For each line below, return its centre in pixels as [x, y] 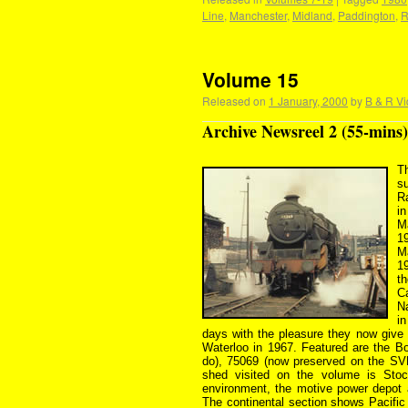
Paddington [367, 15]
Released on [234, 101]
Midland [312, 15]
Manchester [258, 15]
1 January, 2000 [308, 101]
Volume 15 [250, 79]
